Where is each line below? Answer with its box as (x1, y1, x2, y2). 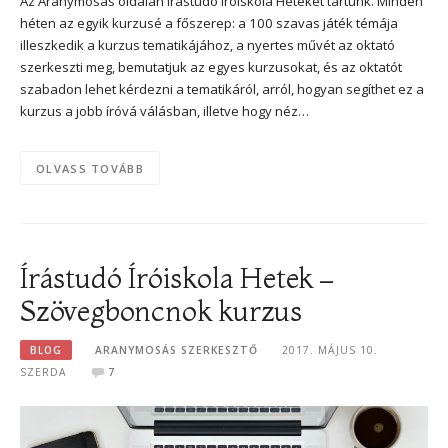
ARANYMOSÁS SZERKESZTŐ (95, 343, 259, 358)
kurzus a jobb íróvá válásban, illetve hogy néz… (20, 102, 309, 121)
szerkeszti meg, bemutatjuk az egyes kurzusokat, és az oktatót (20, 58, 402, 77)
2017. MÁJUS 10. (281, 343, 378, 358)
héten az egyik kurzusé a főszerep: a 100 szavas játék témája (20, 14, 398, 33)
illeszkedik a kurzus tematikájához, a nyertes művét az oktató (20, 36, 395, 55)
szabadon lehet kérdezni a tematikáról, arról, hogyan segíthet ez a (20, 80, 424, 99)
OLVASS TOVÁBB (36, 160, 144, 176)
